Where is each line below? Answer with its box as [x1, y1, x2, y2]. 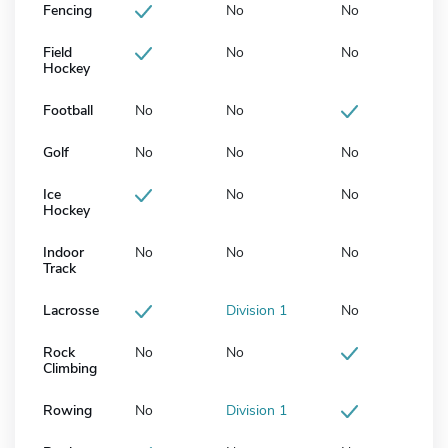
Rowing [43, 401, 92, 421]
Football [43, 101, 93, 121]
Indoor [43, 243, 84, 263]
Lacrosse [43, 301, 99, 321]
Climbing [43, 359, 97, 379]
